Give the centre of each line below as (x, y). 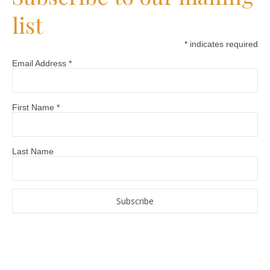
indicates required (223, 44)
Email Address (40, 63)
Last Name (33, 151)
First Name (34, 107)
